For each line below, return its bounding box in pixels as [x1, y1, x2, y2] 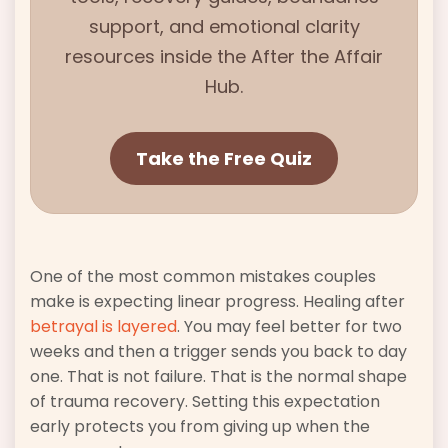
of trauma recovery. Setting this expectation [30, 389, 380, 413]
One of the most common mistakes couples [30, 264, 376, 288]
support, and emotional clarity [88, 13, 360, 39]
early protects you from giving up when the [30, 414, 370, 438]
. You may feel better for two [177, 314, 402, 338]
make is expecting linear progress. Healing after [30, 289, 405, 313]
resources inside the [65, 43, 251, 69]
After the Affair [251, 43, 383, 69]
